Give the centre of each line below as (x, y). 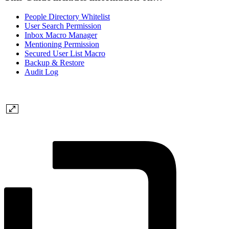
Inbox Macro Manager (61, 35)
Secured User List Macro (65, 54)
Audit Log (41, 72)
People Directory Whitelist (67, 17)
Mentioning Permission (62, 44)
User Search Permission (63, 26)
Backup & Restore (54, 63)
